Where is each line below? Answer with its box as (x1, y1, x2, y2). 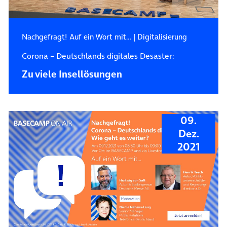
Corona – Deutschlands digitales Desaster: (21, 50, 174, 62)
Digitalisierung (137, 31, 187, 43)
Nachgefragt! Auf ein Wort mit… (21, 31, 131, 43)
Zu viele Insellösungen (21, 67, 122, 82)
